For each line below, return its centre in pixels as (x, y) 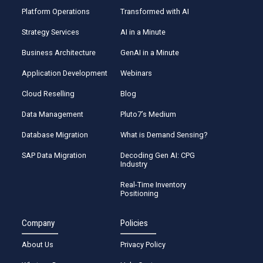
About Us (38, 245)
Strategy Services (51, 32)
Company (38, 223)
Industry (134, 164)
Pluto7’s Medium (149, 114)
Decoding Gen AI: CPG (158, 155)
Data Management (53, 114)
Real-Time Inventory (154, 184)
